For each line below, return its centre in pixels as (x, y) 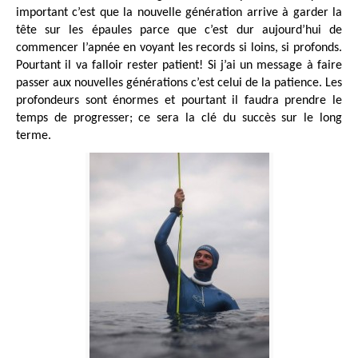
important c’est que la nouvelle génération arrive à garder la (179, 12)
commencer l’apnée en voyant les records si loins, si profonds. (179, 48)
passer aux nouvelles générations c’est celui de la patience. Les (179, 83)
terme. (34, 135)
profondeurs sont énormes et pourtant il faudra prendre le (179, 100)
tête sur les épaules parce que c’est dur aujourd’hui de (179, 30)
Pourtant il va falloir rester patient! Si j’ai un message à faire (179, 65)
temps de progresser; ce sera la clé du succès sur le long (179, 118)
